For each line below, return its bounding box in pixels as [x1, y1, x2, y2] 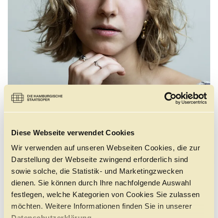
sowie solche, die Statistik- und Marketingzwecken [11, 167, 183, 175]
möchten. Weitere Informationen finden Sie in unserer [11, 202, 192, 210]
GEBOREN [8, 198, 44, 208]
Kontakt [142, 6, 171, 15]
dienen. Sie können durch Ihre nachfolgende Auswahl [11, 179, 191, 187]
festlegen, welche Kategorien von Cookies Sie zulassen [11, 190, 200, 199]
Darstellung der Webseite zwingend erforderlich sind [11, 155, 188, 163]
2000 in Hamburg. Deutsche [8, 207, 109, 217]
